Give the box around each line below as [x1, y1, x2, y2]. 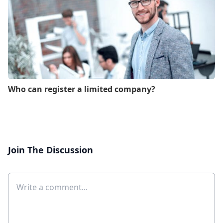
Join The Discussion [8, 144, 93, 156]
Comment [16, 181, 53, 193]
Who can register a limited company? [8, 84, 155, 95]
